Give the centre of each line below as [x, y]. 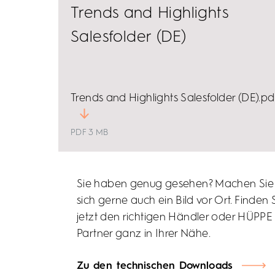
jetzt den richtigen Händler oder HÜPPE [175, 217]
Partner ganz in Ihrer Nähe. [144, 234]
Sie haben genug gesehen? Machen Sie [175, 184]
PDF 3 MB [90, 133]
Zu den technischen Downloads [155, 266]
